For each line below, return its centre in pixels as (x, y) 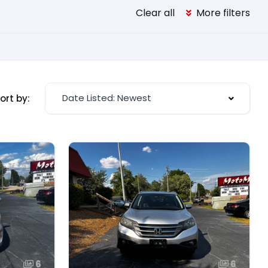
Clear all (155, 13)
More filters (222, 13)
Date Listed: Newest (107, 98)
